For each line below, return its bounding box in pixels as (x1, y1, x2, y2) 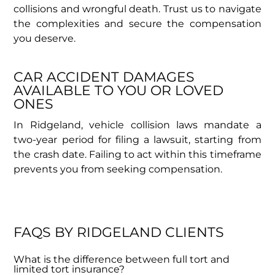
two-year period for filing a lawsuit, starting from (14, 133, 261, 145)
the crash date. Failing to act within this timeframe (14, 148, 261, 160)
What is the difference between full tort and (14, 253, 230, 265)
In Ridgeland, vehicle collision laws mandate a (14, 118, 261, 131)
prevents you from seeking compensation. (14, 163, 223, 175)
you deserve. (14, 32, 76, 44)
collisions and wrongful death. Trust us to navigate (14, 2, 261, 15)
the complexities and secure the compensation (14, 17, 261, 29)
